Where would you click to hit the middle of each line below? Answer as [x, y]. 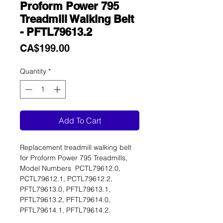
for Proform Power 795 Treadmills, [74, 158]
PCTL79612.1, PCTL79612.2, [66, 179]
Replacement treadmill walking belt [76, 148]
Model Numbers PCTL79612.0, [70, 168]
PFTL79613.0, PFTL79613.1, [65, 189]
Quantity [33, 71]
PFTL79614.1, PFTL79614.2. [65, 210]
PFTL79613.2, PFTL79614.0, [65, 200]
